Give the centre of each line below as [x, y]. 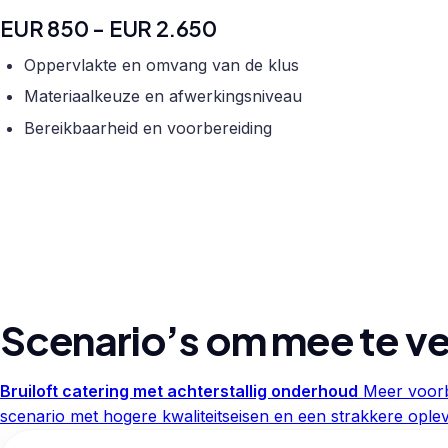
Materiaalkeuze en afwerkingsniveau [163, 96]
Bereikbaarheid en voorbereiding [148, 127]
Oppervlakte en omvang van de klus [161, 64]
